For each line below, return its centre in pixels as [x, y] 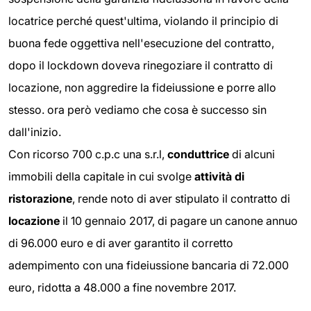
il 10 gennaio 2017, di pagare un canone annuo [179, 220]
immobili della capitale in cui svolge [100, 176]
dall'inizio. [35, 132]
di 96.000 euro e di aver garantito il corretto [121, 243]
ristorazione [40, 198]
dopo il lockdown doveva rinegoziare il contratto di [141, 65]
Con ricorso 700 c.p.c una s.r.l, [86, 154]
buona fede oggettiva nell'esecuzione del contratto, [141, 43]
